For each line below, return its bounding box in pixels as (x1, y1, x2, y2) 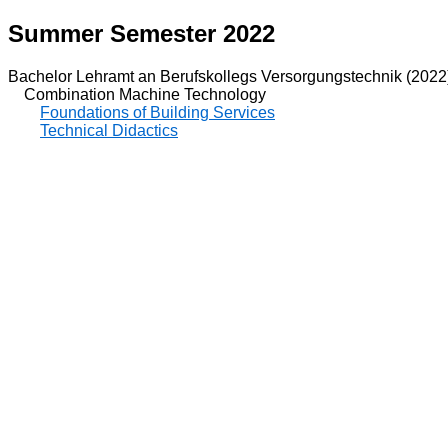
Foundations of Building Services (40, 103, 275, 121)
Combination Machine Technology (8, 85, 266, 103)
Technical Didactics (40, 121, 178, 139)
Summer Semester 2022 (8, 19, 275, 47)
